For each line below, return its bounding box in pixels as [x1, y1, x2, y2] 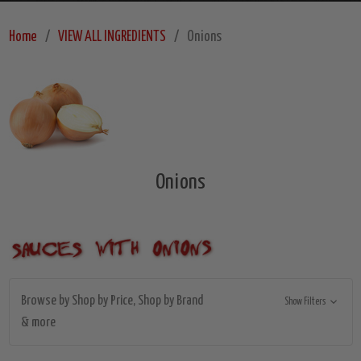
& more [20, 316, 56, 330]
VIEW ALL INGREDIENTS [57, 30, 166, 45]
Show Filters [284, 297, 328, 308]
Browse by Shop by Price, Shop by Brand [20, 294, 203, 309]
